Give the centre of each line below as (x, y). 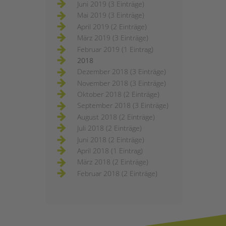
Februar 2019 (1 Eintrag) (115, 49)
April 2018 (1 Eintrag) (110, 150)
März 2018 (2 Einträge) (113, 162)
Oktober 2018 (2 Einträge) (118, 94)
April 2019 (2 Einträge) (112, 26)
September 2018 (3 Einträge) (123, 105)
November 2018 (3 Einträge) (122, 83)
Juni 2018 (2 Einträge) (111, 139)
